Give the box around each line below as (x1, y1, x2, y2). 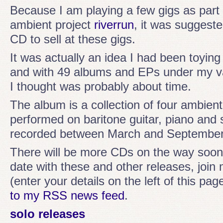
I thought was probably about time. (10, 80, 191, 93)
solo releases (10, 207, 85, 221)
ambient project (10, 18, 94, 31)
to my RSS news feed (10, 189, 124, 202)
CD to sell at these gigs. (10, 32, 135, 46)
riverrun (94, 18, 134, 31)
